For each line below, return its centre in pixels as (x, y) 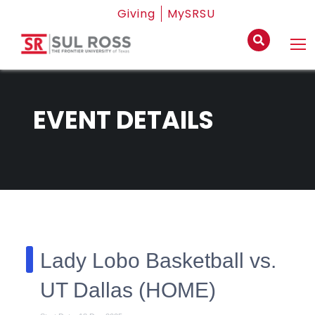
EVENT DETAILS (124, 120)
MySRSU (191, 14)
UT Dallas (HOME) (128, 290)
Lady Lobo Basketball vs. (159, 261)
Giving (136, 14)
